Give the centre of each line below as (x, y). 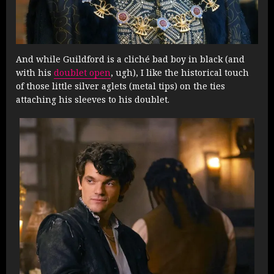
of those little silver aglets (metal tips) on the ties (120, 86)
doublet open (82, 73)
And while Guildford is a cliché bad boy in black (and (130, 59)
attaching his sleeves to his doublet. (93, 100)
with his (35, 73)
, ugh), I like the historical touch (180, 73)
